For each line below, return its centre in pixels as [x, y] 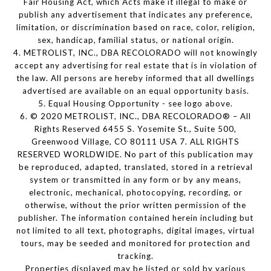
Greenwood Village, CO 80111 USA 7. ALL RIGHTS [135, 142]
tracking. [135, 256]
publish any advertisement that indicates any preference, [135, 15]
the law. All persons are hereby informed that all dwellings [135, 78]
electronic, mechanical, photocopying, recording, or [135, 193]
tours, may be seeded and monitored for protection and [135, 243]
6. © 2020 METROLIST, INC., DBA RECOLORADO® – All [135, 116]
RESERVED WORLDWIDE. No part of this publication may [135, 155]
